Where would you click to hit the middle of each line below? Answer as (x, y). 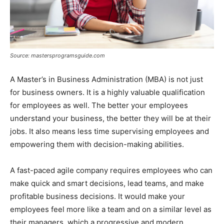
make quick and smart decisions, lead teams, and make (107, 183)
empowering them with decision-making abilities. (97, 144)
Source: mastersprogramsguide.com (57, 55)
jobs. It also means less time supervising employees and (109, 131)
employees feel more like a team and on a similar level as (111, 209)
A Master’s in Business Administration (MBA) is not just (106, 79)
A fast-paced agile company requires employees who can (111, 170)
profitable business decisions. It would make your (97, 196)
